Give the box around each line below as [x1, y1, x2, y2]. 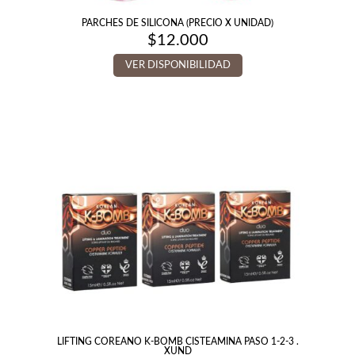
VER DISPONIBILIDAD [124, 60, 231, 71]
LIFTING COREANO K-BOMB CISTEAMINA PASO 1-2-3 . [56, 337, 299, 346]
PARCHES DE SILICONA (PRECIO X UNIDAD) [82, 18, 273, 28]
